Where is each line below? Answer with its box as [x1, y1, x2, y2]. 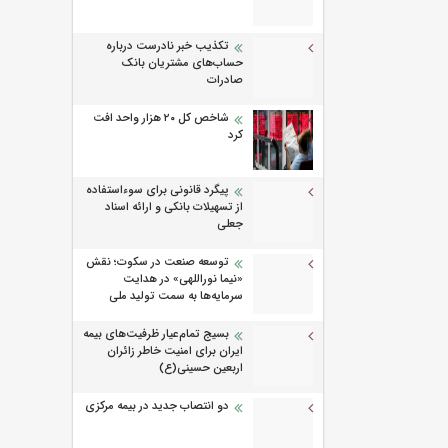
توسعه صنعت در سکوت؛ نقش [86, 253, 229, 272]
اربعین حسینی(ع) [159, 359, 243, 378]
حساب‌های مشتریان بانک [121, 54, 243, 73]
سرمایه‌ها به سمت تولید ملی [109, 287, 243, 306]
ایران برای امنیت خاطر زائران [107, 342, 243, 361]
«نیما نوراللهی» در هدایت [123, 270, 243, 289]
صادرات [207, 71, 243, 90]
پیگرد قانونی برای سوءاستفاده [86, 181, 229, 200]
